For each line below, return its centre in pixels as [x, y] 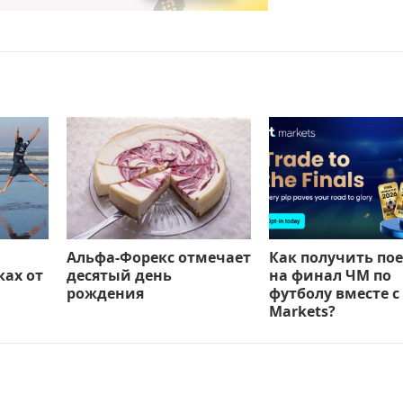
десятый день [119, 276]
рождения [105, 294]
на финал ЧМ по [330, 276]
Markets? [302, 312]
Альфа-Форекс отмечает [159, 258]
